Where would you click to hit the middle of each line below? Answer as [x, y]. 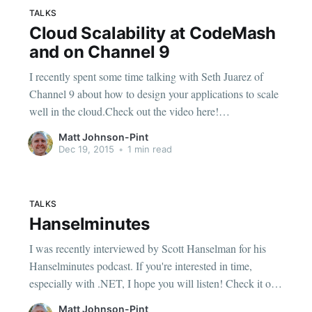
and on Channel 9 [100, 52]
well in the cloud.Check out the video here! [124, 111]
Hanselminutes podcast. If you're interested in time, [82, 266]
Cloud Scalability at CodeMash [152, 33]
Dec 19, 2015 [86, 149]
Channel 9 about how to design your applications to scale [154, 94]
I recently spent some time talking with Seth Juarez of [146, 77]
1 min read [148, 149]
